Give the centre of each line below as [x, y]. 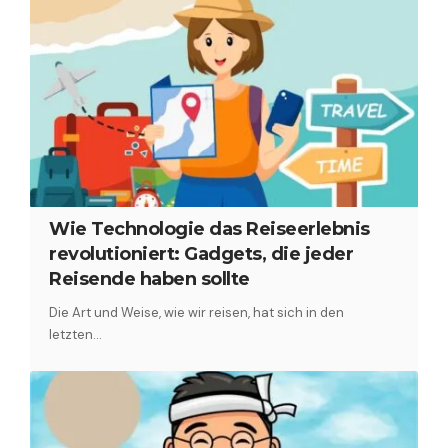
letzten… [76, 335]
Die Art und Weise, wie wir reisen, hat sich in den [197, 313]
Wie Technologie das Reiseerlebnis [209, 229]
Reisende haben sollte [149, 279]
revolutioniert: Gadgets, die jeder [201, 254]
